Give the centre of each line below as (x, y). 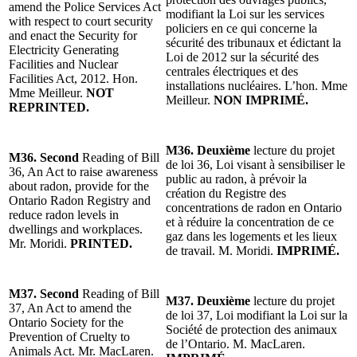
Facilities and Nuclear (63, 64)
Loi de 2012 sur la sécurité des (242, 57)
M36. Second (45, 157)
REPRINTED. (49, 107)
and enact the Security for (73, 35)
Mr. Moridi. (39, 243)
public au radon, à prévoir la (236, 178)
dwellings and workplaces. (76, 229)
